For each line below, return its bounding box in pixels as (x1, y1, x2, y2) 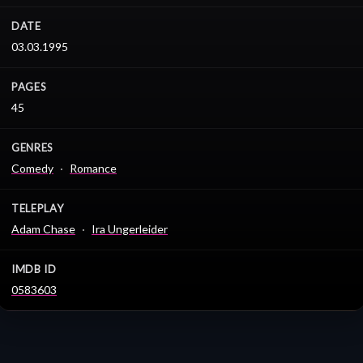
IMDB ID (11, 263, 57, 276)
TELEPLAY (11, 202, 64, 216)
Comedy (11, 161, 53, 176)
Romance (70, 161, 117, 176)
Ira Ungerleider (92, 222, 168, 237)
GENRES (11, 141, 53, 155)
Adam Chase (11, 222, 75, 237)
